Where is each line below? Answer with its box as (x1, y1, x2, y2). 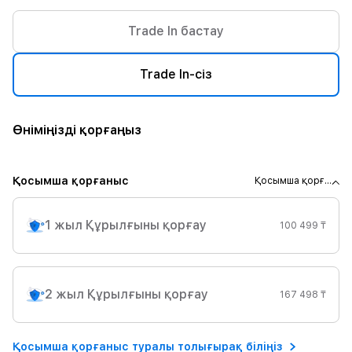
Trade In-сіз (140, 67, 212, 82)
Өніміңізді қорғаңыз (13, 123, 141, 137)
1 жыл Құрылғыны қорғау (45, 218, 207, 233)
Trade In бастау (128, 24, 224, 38)
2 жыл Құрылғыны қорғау (45, 287, 208, 302)
